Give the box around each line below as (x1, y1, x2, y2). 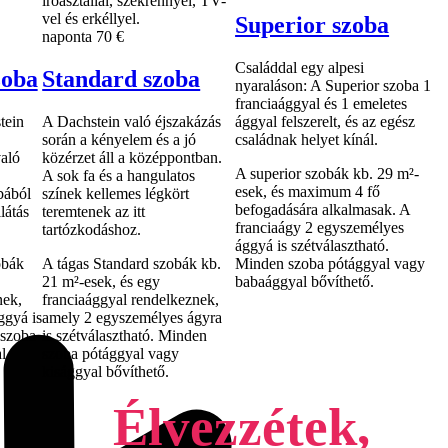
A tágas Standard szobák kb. (42, 255, 222, 273)
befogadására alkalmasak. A (235, 201, 411, 219)
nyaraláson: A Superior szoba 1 (235, 77, 432, 95)
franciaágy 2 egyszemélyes (235, 219, 405, 237)
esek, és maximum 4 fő (235, 183, 381, 201)
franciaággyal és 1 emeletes (235, 95, 408, 113)
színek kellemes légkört (42, 185, 190, 203)
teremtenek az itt (42, 203, 146, 221)
